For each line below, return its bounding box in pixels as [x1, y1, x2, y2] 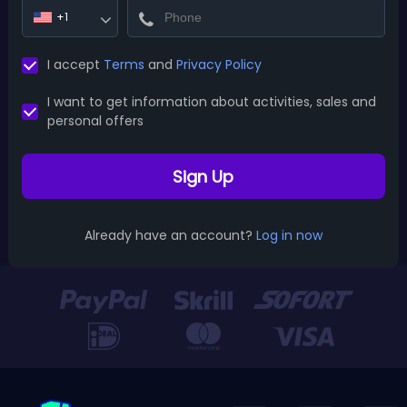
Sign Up [173, 164, 234, 188]
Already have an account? [84, 226, 253, 244]
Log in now [255, 226, 323, 244]
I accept [46, 55, 104, 74]
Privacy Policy [175, 55, 262, 74]
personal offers [46, 112, 144, 130]
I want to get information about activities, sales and [46, 93, 376, 111]
